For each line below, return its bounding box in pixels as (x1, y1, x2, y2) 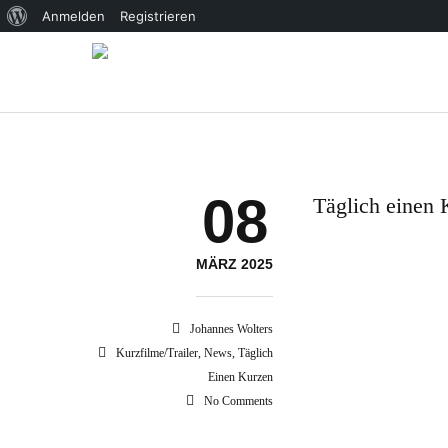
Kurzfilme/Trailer (116, 346, 199, 360)
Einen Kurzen (208, 370, 274, 384)
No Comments (204, 394, 274, 408)
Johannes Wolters (190, 322, 274, 336)
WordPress (27, 39, 94, 55)
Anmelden (42, 8, 105, 24)
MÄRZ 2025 (196, 256, 274, 272)
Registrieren (120, 8, 196, 24)
